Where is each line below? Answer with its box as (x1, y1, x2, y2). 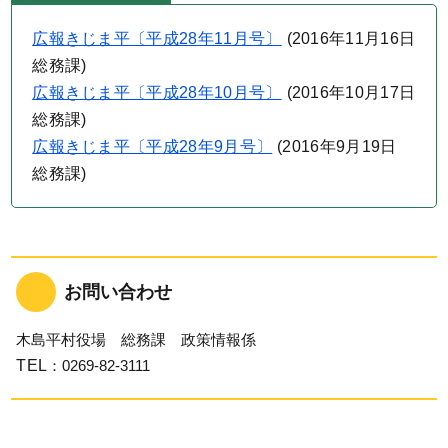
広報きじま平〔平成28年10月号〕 (32, 83, 282, 101)
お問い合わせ (64, 281, 173, 302)
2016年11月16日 (291, 29, 416, 47)
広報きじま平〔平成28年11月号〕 (32, 29, 282, 47)
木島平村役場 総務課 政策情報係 (16, 330, 257, 348)
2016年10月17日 (291, 83, 416, 101)
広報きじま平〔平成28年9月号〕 (32, 137, 273, 155)
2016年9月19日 (282, 137, 397, 155)
